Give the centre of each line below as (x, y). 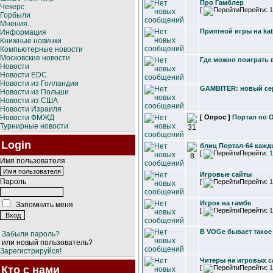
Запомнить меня (44, 205)
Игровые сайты (226, 174)
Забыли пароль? (31, 234)
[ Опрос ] (215, 117)
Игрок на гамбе (225, 203)
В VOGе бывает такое (236, 232)
